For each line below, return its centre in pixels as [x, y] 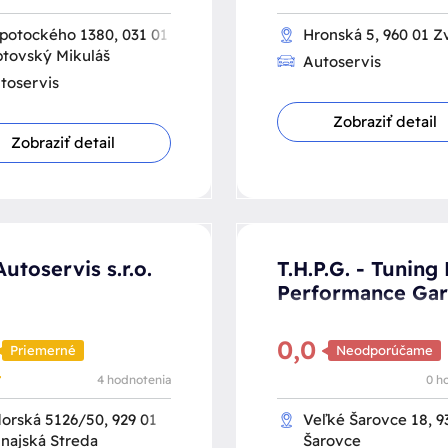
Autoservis [342, 61]
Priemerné [42, 350]
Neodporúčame [384, 350]
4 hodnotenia [134, 379]
